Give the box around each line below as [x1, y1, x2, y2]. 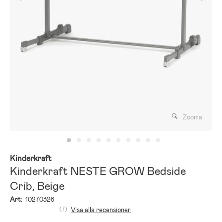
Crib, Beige [10, 178, 64, 193]
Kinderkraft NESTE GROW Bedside [10, 164, 186, 178]
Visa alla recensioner [71, 205, 131, 214]
